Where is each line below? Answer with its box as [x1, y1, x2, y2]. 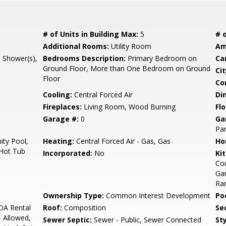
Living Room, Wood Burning [82, 102, 176, 111]
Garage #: [43, 114, 79, 124]
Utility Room [109, 41, 152, 51]
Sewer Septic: [43, 215, 92, 224]
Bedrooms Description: [43, 53, 126, 63]
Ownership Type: [43, 191, 104, 200]
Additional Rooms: [43, 41, 109, 51]
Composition [62, 203, 106, 212]
